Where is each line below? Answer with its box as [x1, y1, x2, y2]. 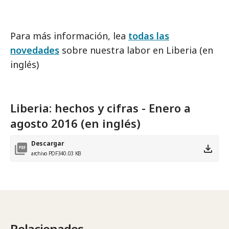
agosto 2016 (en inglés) [10, 116, 141, 131]
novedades [10, 44, 59, 56]
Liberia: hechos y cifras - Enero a [10, 100, 191, 116]
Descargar [31, 139, 64, 148]
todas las [128, 30, 169, 42]
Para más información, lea [10, 30, 128, 42]
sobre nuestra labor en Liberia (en [59, 44, 213, 56]
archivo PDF [31, 150, 58, 157]
